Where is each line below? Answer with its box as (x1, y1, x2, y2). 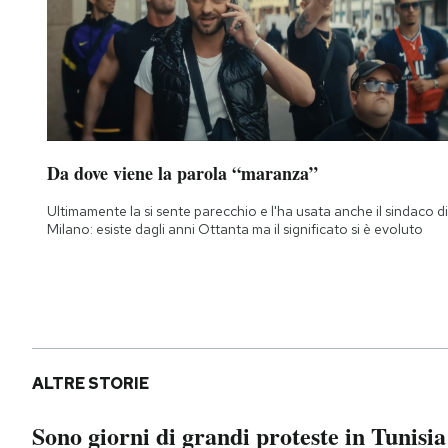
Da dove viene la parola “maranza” (47, 159, 318, 186)
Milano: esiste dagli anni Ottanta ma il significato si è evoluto (47, 219, 423, 238)
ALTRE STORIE (32, 372, 149, 394)
